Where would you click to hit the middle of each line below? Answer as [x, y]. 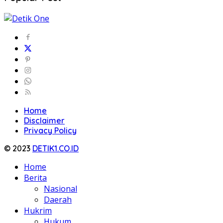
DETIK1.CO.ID [56, 148]
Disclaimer [44, 120]
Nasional [60, 188]
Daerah [58, 199]
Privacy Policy [50, 130]
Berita [35, 177]
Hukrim [38, 210]
